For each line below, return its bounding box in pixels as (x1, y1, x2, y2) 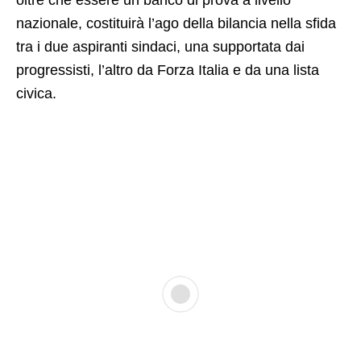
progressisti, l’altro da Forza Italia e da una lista (16, 61, 319, 78)
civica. (16, 85, 56, 102)
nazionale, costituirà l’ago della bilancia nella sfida (16, 15, 336, 31)
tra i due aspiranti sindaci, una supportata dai (16, 38, 305, 55)
